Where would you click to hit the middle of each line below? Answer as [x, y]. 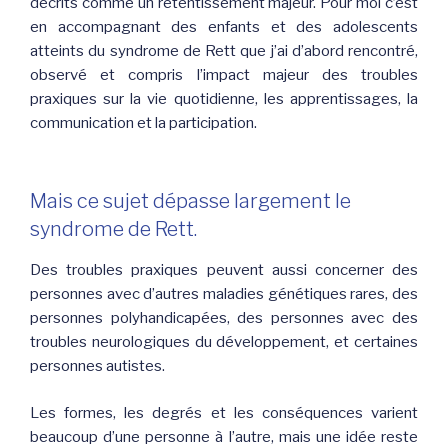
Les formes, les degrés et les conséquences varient [224, 412]
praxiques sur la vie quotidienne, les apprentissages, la [224, 98]
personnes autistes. [97, 366]
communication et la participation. [143, 122]
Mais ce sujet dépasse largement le [190, 201]
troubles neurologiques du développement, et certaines [224, 342]
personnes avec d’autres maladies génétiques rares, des [224, 294]
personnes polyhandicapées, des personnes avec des [224, 318]
